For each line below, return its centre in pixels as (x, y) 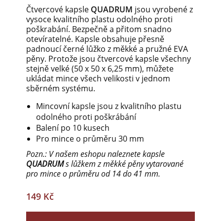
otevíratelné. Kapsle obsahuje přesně (95, 39)
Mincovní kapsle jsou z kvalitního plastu (109, 106)
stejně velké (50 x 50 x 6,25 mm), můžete (100, 69)
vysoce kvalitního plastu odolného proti (99, 19)
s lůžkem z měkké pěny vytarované (124, 164)
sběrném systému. (61, 89)
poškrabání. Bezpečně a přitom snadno (99, 29)
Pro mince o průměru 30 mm (90, 139)
